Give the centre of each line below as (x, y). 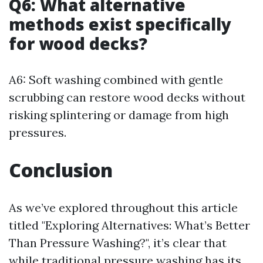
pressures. (38, 132)
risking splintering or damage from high (119, 115)
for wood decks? (78, 43)
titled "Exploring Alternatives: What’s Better (129, 225)
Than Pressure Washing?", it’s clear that (118, 243)
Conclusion (61, 170)
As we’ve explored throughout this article (123, 208)
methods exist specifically (120, 24)
